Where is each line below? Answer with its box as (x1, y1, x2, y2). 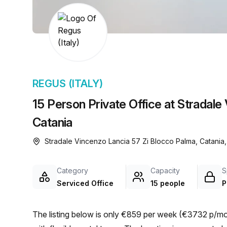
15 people (150, 179, 185, 187)
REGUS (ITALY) (32, 78, 103, 90)
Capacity (150, 166, 180, 175)
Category (57, 166, 88, 175)
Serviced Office (57, 179, 113, 187)
